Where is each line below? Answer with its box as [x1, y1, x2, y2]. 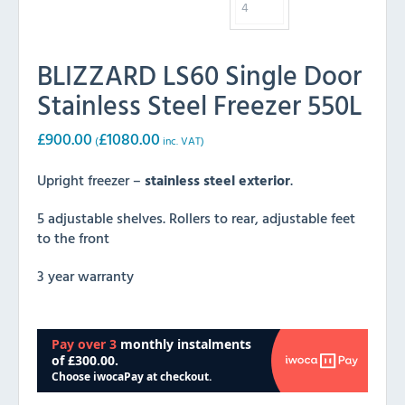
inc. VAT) [160, 133, 204, 149]
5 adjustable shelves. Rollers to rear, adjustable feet [37, 207, 355, 230]
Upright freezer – [37, 169, 145, 192]
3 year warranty [37, 265, 134, 287]
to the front [37, 227, 109, 250]
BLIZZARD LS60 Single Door [37, 54, 362, 96]
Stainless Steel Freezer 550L [37, 84, 362, 126]
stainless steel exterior [145, 169, 290, 192]
